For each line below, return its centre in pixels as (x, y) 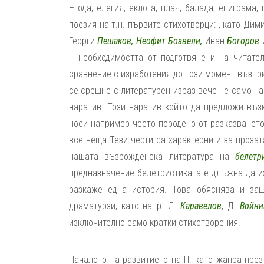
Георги (82, 41)
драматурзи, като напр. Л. (125, 206)
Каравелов (201, 206)
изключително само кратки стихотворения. (155, 222)
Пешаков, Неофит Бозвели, (150, 41)
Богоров (243, 41)
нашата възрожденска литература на (152, 156)
